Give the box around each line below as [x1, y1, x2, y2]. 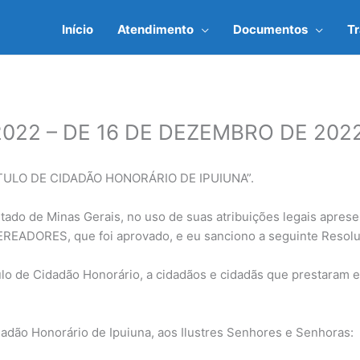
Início [62, 21, 93, 37]
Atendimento [117, 21, 194, 37]
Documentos [233, 21, 308, 37]
